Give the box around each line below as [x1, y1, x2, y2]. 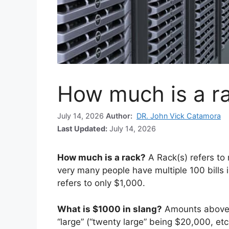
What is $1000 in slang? [57, 203, 162, 214]
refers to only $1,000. [57, 178, 145, 189]
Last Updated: [57, 124, 107, 133]
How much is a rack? [57, 152, 146, 163]
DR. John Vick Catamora [136, 111, 221, 121]
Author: [106, 111, 134, 121]
